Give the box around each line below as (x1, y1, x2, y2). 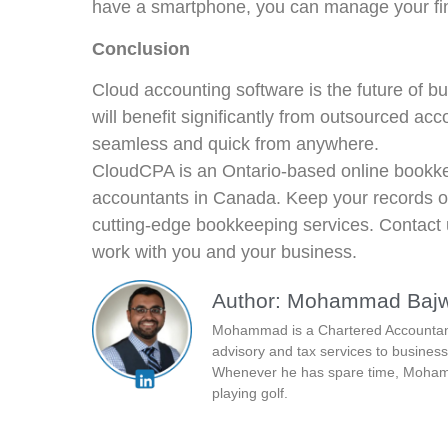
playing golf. (212, 385, 288, 402)
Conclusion (92, 38, 190, 59)
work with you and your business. (92, 241, 357, 262)
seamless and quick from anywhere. (92, 133, 379, 154)
